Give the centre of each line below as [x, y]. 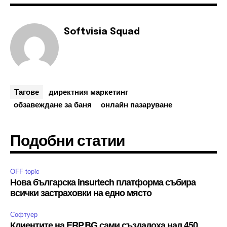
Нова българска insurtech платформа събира [103, 182]
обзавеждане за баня [53, 104]
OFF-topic [25, 171]
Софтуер [24, 214]
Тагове [27, 91]
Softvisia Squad [102, 32]
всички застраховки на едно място [81, 192]
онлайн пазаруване [137, 104]
